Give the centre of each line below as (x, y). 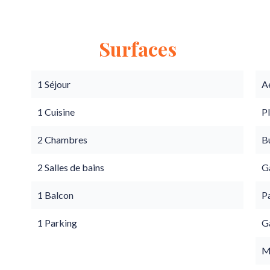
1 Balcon (55, 195)
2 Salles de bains (71, 167)
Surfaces (137, 49)
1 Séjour (54, 84)
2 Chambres (62, 140)
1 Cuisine (56, 112)
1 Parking (57, 223)
